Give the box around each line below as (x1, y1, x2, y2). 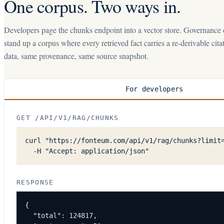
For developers (125, 85, 183, 93)
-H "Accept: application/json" (25, 147, 149, 155)
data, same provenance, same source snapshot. (4, 50, 148, 61)
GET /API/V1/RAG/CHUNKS (16, 114, 119, 121)
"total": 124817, (25, 211, 97, 219)
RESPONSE (16, 178, 54, 186)
